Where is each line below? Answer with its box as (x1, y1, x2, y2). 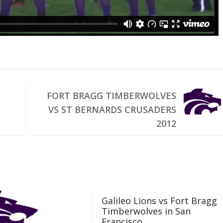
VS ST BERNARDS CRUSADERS (48, 103, 176, 115)
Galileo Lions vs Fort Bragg (102, 194, 217, 207)
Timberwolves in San (102, 205, 191, 217)
